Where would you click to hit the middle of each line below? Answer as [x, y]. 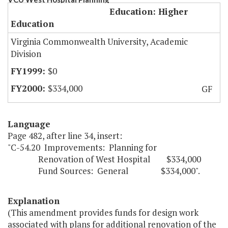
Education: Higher [149, 12]
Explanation [34, 201]
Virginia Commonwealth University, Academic [99, 42]
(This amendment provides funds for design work [103, 213]
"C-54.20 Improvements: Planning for [82, 148]
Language [29, 124]
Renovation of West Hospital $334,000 [104, 159]
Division [26, 54]
